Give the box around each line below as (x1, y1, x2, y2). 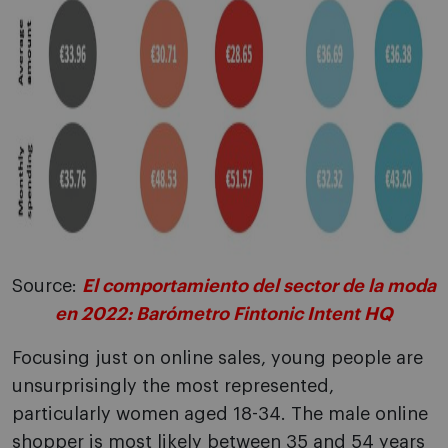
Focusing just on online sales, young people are (12, 349, 423, 368)
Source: (12, 277, 82, 296)
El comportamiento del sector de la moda (82, 277, 436, 296)
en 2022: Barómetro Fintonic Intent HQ (55, 305, 393, 324)
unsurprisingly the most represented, (12, 377, 334, 396)
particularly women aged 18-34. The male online (12, 405, 428, 424)
